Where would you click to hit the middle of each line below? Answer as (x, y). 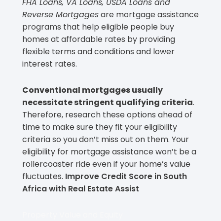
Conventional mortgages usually (92, 90)
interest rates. (50, 64)
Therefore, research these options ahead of (107, 114)
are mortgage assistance (149, 14)
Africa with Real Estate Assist (81, 188)
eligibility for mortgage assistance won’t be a (109, 151)
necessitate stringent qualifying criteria (108, 102)
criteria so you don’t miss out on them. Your (106, 139)
